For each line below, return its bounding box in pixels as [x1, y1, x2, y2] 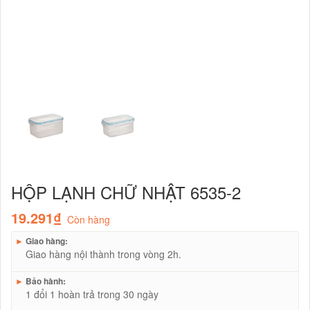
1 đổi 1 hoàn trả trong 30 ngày [26, 286, 158, 301]
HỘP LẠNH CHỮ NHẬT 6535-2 [11, 179, 241, 204]
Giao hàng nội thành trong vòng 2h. [26, 246, 181, 261]
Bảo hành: [24, 274, 66, 287]
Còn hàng [67, 212, 110, 226]
